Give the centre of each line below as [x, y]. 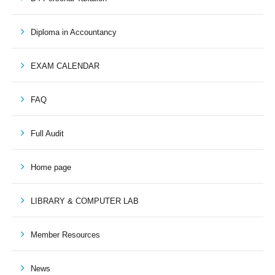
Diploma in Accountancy [73, 32]
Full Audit [47, 133]
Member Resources [65, 234]
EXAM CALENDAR [65, 66]
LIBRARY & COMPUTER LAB [84, 201]
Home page [51, 167]
